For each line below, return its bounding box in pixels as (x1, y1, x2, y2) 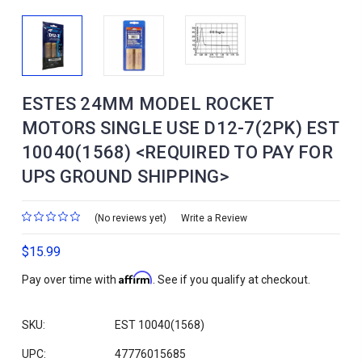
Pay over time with (21, 273, 119, 287)
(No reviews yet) (94, 212, 166, 224)
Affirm (118, 271, 153, 285)
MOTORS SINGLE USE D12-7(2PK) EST (21, 118, 339, 138)
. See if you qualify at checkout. (152, 273, 310, 287)
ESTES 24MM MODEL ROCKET (21, 94, 275, 114)
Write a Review (180, 212, 247, 224)
